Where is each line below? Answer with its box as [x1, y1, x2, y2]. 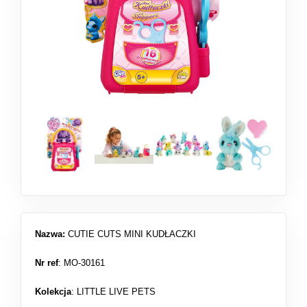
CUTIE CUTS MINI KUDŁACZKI [65, 229, 196, 239]
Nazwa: [35, 229, 65, 239]
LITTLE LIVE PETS [77, 286, 156, 297]
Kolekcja [35, 286, 71, 297]
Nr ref [35, 258, 58, 268]
